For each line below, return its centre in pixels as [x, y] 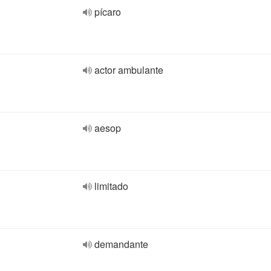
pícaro [108, 12]
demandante [121, 244]
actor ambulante [129, 70]
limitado [111, 186]
